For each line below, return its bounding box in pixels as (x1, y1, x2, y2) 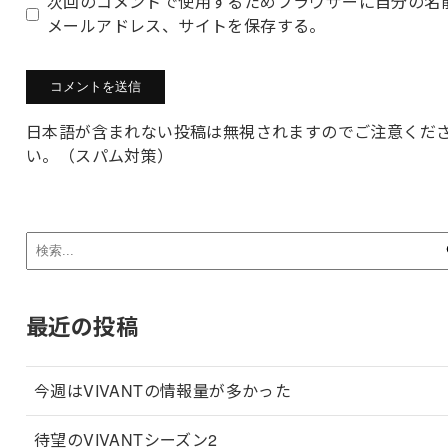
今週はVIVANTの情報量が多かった (33, 378, 292, 402)
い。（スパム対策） (25, 144, 174, 168)
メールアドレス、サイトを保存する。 (46, 14, 326, 38)
